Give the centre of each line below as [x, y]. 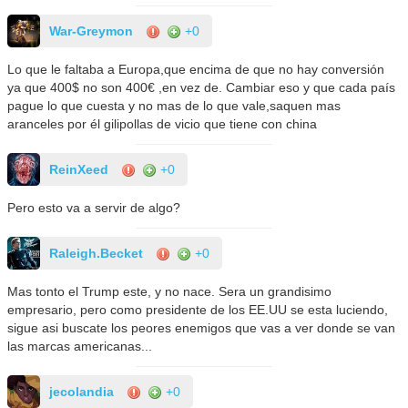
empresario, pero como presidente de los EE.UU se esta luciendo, [198, 309]
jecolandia [82, 391]
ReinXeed [79, 169]
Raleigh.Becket [97, 253]
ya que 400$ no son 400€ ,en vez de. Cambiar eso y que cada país [202, 87]
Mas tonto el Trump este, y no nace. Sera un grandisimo [170, 291]
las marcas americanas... [80, 346]
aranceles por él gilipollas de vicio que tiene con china [163, 123]
